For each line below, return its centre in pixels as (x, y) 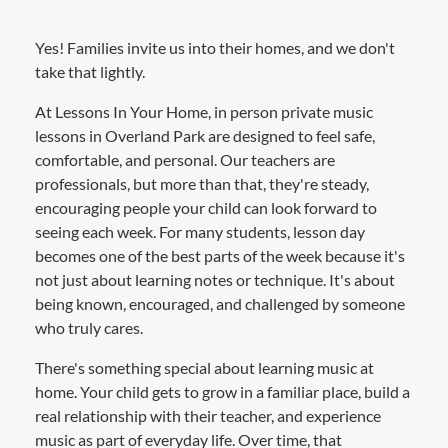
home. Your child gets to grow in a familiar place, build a (222, 391)
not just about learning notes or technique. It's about (215, 279)
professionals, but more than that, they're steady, (202, 183)
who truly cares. (89, 327)
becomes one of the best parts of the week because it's (220, 255)
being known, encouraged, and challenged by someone (220, 303)
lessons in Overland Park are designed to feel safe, (205, 135)
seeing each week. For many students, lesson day (200, 231)
